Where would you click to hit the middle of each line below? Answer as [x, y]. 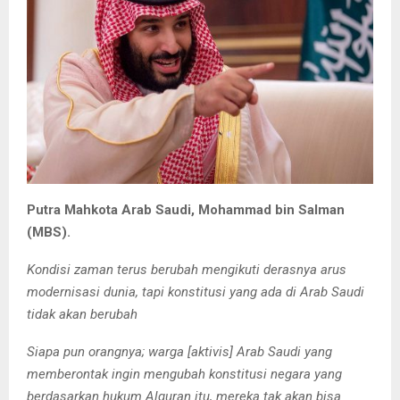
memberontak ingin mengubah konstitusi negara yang [184, 375]
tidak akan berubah [82, 315]
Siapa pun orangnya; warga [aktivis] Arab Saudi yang [179, 352]
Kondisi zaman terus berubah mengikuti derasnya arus [187, 270]
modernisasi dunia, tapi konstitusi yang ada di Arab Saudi [196, 292]
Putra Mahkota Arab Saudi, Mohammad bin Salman [186, 210]
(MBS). [49, 233]
